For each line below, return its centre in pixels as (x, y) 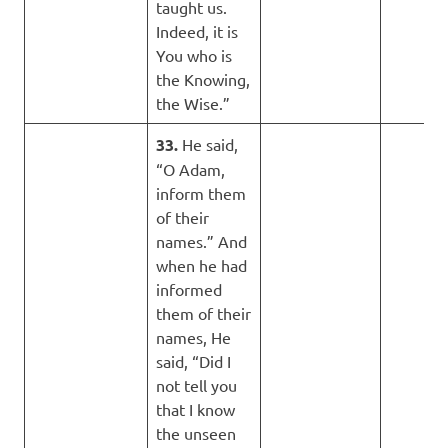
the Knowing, (203, 78)
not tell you (196, 384)
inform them (201, 192)
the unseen (196, 432)
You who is (194, 54)
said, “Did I (193, 360)
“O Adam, (190, 168)
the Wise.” (193, 102)
